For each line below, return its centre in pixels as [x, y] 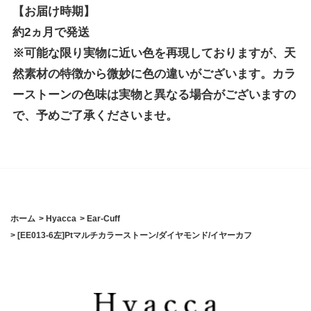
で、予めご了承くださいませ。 [95, 116]
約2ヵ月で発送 [51, 33]
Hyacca [61, 218]
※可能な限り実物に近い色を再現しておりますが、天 [154, 53]
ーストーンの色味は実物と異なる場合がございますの [154, 95]
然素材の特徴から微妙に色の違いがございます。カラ [154, 74]
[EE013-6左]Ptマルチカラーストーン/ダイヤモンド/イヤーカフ [134, 235]
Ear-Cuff [103, 218]
